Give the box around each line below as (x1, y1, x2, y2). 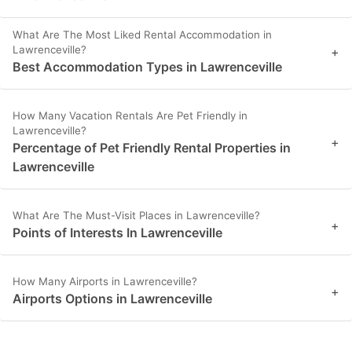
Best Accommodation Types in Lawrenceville (13, 59, 282, 75)
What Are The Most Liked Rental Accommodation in (13, 28, 272, 42)
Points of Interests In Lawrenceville (13, 225, 222, 241)
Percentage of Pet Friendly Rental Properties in (13, 140, 291, 156)
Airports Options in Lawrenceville (13, 291, 212, 307)
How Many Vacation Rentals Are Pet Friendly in (13, 109, 247, 123)
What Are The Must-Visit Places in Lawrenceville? (13, 209, 260, 222)
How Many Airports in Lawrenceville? (13, 275, 197, 288)
